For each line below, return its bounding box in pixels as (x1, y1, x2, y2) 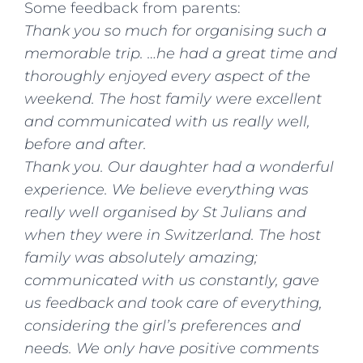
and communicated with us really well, (24, 112, 310, 130)
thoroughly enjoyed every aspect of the (24, 66, 310, 85)
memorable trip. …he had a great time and (24, 44, 337, 62)
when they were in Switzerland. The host (24, 225, 321, 244)
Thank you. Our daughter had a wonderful (24, 157, 334, 176)
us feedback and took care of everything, (24, 293, 322, 312)
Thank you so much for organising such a (24, 21, 327, 40)
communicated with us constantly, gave (24, 271, 319, 289)
